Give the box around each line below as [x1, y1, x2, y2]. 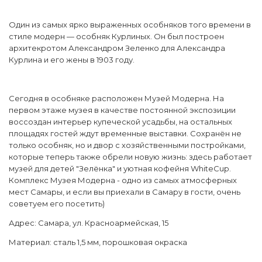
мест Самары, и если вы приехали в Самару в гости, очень [9, 187, 240, 197]
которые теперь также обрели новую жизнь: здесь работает [9, 152, 252, 162]
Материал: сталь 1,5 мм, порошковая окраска [9, 237, 187, 247]
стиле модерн [9, 32, 65, 42]
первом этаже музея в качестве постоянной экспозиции [9, 105, 236, 115]
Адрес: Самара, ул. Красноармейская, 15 [9, 218, 168, 228]
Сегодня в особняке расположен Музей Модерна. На [9, 94, 224, 104]
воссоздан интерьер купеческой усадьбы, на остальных [9, 117, 232, 127]
